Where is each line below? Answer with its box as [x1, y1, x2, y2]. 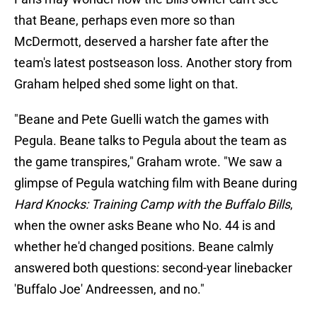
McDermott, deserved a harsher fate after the [14, 34, 269, 50]
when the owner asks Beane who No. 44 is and [14, 218, 275, 234]
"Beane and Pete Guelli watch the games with [14, 112, 269, 127]
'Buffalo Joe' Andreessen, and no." [14, 282, 204, 297]
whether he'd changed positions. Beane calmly [14, 239, 274, 255]
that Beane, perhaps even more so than [14, 13, 235, 28]
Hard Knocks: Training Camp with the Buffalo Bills [14, 197, 290, 212]
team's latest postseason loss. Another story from [14, 55, 292, 71]
